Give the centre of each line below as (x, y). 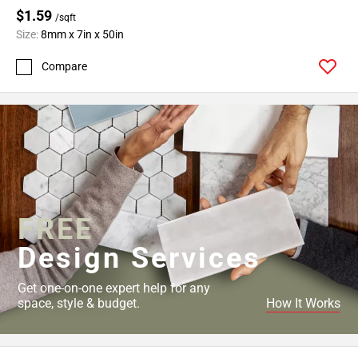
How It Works (303, 304)
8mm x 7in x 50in (82, 34)
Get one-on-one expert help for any (114, 288)
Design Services (140, 259)
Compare (64, 67)
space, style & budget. (79, 304)
